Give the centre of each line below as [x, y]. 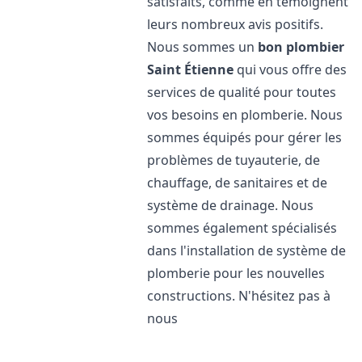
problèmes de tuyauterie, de [234, 160]
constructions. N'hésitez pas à [239, 296]
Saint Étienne [191, 69]
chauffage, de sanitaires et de [238, 183]
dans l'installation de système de [247, 250]
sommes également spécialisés [242, 228]
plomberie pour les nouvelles [236, 273]
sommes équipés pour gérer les [245, 137]
